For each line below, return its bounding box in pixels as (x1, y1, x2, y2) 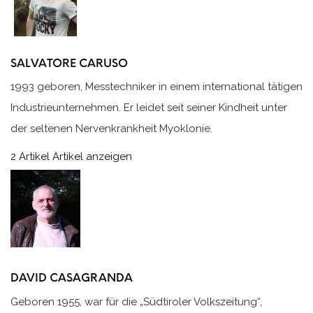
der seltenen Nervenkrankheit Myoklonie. (10, 122, 215, 136)
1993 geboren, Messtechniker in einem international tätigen (10, 80, 303, 94)
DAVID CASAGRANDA (10, 271, 133, 285)
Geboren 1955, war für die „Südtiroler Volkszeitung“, (10, 296, 262, 309)
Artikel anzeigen (52, 150, 132, 163)
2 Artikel (10, 150, 50, 163)
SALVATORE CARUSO (10, 56, 128, 70)
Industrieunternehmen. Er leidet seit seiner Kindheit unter (10, 101, 287, 115)
